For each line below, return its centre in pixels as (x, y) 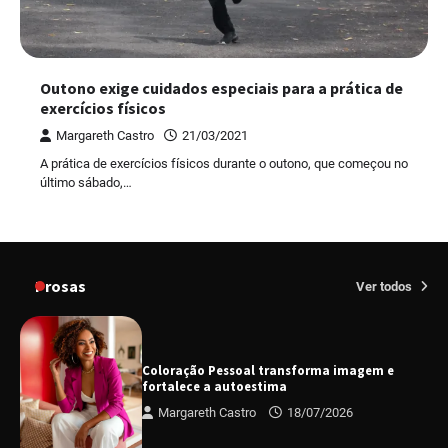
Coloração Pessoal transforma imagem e (268, 371)
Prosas (60, 285)
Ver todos (385, 286)
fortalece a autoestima (215, 387)
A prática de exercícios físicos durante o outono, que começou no (224, 163)
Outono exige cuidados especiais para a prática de (221, 87)
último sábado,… (86, 182)
